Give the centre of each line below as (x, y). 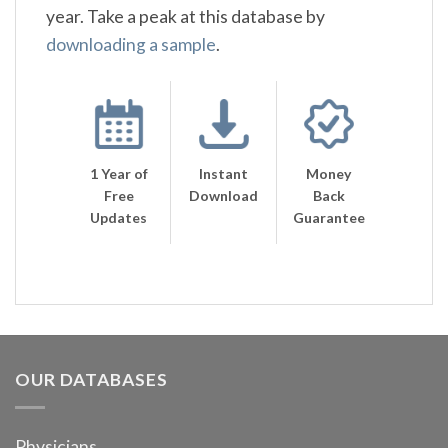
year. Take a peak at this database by (185, 16)
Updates (119, 218)
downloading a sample (131, 44)
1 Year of (118, 174)
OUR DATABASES (91, 380)
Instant (224, 174)
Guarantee (329, 218)
